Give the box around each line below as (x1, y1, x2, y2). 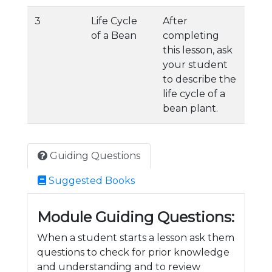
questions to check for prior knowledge (37, 246, 229, 258)
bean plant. (163, 103, 218, 114)
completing (163, 30, 219, 41)
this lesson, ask (163, 44, 233, 56)
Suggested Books (46, 175, 135, 186)
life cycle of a (163, 88, 225, 100)
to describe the (163, 73, 236, 85)
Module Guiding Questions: (37, 208, 234, 226)
